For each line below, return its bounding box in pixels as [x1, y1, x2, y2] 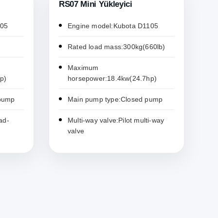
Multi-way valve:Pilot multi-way [68, 116, 164, 125]
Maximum [68, 64, 99, 72]
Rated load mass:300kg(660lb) [68, 43, 165, 51]
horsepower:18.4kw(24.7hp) [68, 74, 157, 83]
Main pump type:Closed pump [68, 95, 163, 104]
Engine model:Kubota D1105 [68, 22, 158, 30]
